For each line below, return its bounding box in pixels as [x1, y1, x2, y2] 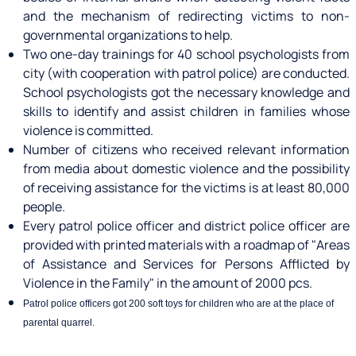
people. [22, 198, 65, 215]
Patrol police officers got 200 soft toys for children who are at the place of [22, 298, 334, 309]
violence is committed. [22, 122, 153, 139]
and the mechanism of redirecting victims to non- [22, 7, 350, 25]
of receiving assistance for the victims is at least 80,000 [22, 179, 350, 196]
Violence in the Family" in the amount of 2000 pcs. [22, 274, 312, 292]
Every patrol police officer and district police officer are [22, 217, 350, 234]
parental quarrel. [22, 317, 95, 328]
